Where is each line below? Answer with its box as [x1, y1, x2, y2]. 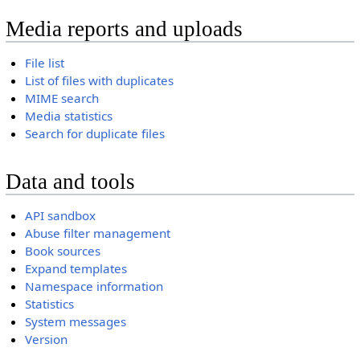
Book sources [25, 243, 101, 260]
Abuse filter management [25, 225, 171, 242]
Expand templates [25, 260, 128, 277]
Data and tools [5, 170, 135, 194]
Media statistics [25, 108, 113, 125]
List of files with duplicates [25, 72, 174, 89]
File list [25, 55, 65, 72]
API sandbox [25, 207, 96, 224]
